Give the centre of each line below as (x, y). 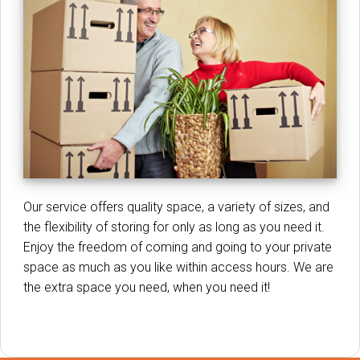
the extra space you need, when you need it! (147, 287)
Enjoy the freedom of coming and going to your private (178, 247)
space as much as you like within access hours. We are (178, 267)
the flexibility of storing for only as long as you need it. (174, 227)
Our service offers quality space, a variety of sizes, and (176, 207)
